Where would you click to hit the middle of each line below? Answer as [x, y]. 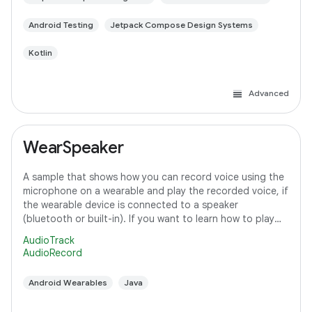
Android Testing [61, 25]
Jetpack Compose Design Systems [181, 25]
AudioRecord [53, 253]
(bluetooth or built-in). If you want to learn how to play [149, 219]
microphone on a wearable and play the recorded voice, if [156, 191]
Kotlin [40, 53]
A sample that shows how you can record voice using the [154, 177]
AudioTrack [49, 240]
